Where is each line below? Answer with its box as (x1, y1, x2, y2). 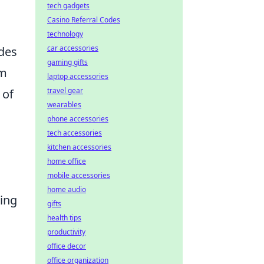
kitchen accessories (47, 142, 111, 152)
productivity (47, 227, 85, 237)
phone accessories (47, 114, 108, 124)
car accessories (47, 43, 98, 53)
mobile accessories (47, 170, 110, 180)
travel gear (47, 85, 83, 95)
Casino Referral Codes (47, 15, 120, 25)
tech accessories (47, 128, 102, 138)
